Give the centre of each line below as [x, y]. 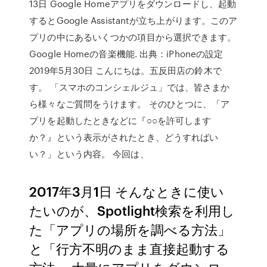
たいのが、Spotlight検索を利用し [132, 210]
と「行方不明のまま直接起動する [130, 248]
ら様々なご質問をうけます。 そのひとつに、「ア [130, 104]
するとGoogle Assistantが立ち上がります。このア [133, 20]
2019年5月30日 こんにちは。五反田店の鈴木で [125, 70]
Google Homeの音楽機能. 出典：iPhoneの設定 [128, 54]
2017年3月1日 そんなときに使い [127, 191]
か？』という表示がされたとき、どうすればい [124, 137]
